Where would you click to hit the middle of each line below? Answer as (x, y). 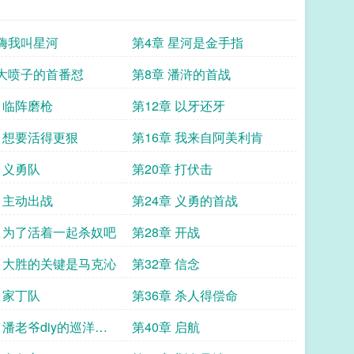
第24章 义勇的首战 (185, 200)
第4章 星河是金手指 (187, 42)
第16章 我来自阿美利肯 (197, 137)
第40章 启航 (166, 327)
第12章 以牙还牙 (178, 105)
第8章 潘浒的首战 (181, 74)
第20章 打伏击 (172, 169)
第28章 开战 (166, 232)
